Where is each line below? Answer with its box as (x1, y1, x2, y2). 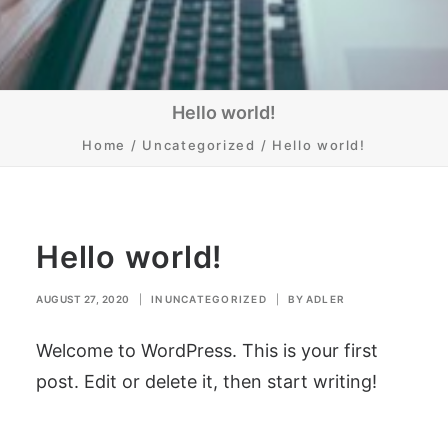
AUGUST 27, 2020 (36, 293, 130, 305)
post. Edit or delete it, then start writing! (36, 371, 377, 392)
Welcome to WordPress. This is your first (36, 340, 378, 361)
